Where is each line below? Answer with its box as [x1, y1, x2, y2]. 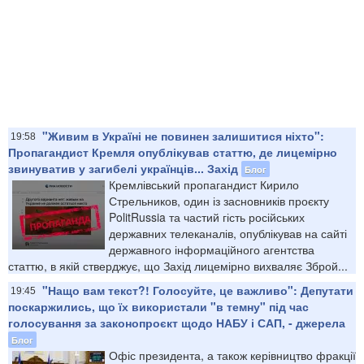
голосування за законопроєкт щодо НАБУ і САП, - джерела [8, 314, 345, 331]
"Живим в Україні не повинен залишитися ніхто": [42, 127, 324, 144]
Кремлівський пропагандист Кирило [109, 175, 299, 193]
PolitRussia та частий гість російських [109, 208, 305, 225]
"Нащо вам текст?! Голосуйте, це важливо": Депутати [42, 281, 353, 298]
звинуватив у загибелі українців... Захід [8, 159, 238, 176]
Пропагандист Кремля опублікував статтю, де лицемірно [8, 143, 337, 160]
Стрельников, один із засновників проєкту [109, 192, 329, 209]
